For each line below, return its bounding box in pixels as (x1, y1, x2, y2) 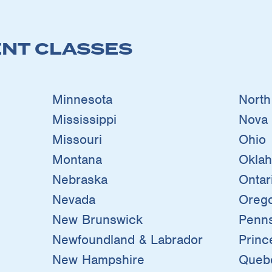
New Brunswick (52, 211, 143, 228)
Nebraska (52, 171, 107, 188)
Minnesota (52, 90, 112, 107)
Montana (52, 151, 102, 168)
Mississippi (52, 110, 117, 127)
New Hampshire (52, 251, 144, 268)
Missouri (52, 131, 102, 148)
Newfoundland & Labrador (52, 231, 203, 248)
